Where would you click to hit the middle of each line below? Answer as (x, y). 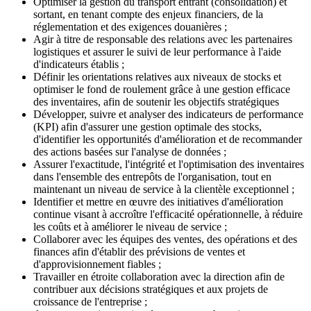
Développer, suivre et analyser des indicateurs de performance (168, 114)
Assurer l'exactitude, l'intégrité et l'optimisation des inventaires (169, 164)
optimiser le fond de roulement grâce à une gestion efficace (162, 89)
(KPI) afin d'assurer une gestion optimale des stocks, (148, 126)
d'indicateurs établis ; (79, 64)
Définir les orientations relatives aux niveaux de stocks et (157, 76)
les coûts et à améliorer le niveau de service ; (130, 226)
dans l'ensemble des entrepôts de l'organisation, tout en (152, 176)
